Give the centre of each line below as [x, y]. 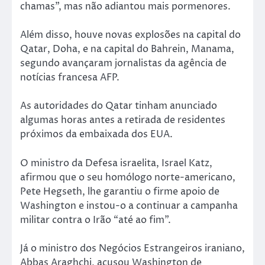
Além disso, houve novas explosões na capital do [130, 35]
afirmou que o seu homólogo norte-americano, [128, 177]
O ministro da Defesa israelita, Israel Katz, [116, 163]
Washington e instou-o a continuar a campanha [129, 206]
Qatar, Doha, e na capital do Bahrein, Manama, [127, 49]
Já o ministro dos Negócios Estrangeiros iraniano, [132, 248]
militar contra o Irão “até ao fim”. [96, 220]
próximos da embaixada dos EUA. [96, 135]
